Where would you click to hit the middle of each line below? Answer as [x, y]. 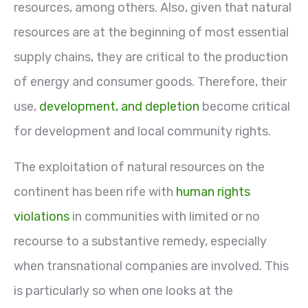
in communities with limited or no [165, 216]
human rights [213, 191]
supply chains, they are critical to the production [151, 57]
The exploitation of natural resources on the [139, 167]
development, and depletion [119, 106]
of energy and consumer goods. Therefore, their [150, 81]
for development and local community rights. [142, 131]
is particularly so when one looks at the [123, 290]
